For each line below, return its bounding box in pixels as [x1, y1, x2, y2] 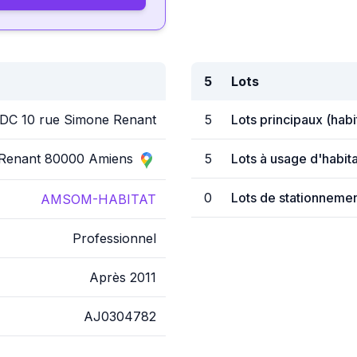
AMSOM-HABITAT [41, 191, 156, 207]
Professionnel [73, 230, 156, 246]
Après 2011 [89, 269, 156, 285]
